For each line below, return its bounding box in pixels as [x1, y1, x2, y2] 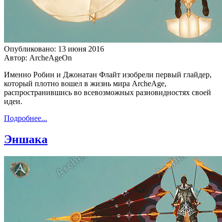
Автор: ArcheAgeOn [4, 54, 72, 62]
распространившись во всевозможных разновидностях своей [4, 88, 211, 97]
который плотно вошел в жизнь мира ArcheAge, [4, 79, 166, 88]
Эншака [4, 133, 48, 146]
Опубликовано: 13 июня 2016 [4, 45, 104, 54]
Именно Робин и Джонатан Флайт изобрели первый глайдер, [4, 70, 212, 79]
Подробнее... [4, 114, 47, 123]
